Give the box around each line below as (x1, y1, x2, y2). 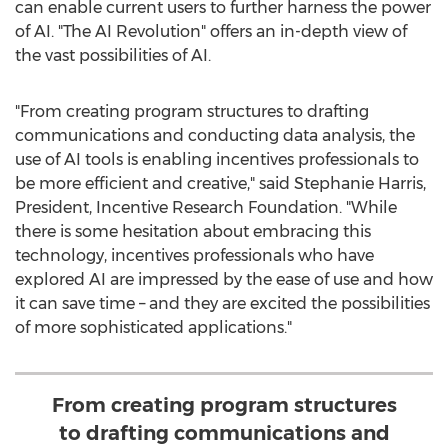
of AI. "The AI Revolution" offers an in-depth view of (15, 22, 407, 41)
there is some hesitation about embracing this (15, 222, 371, 241)
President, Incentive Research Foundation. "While (15, 198, 397, 217)
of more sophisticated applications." (15, 318, 292, 337)
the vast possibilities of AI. (15, 46, 211, 65)
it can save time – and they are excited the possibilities (15, 294, 430, 313)
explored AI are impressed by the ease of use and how (15, 270, 433, 289)
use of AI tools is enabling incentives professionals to (15, 150, 419, 169)
